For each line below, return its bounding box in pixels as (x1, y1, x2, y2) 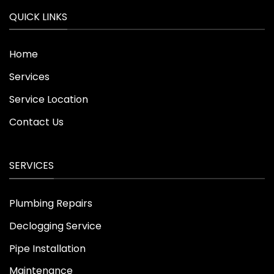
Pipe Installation (9, 241, 86, 256)
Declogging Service (9, 218, 102, 233)
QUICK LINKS (9, 9, 67, 24)
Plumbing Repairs (9, 196, 92, 210)
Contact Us (9, 114, 64, 129)
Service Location (9, 92, 88, 106)
